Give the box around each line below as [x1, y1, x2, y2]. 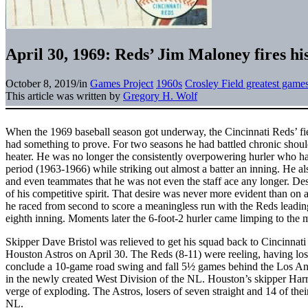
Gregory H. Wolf [123, 89, 197, 102]
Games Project [90, 77, 153, 89]
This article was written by [5, 89, 123, 102]
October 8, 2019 [5, 77, 76, 89]
